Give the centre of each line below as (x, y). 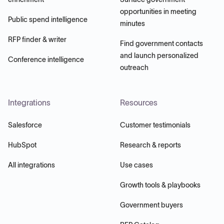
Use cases (136, 165)
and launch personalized (159, 55)
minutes (132, 23)
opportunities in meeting (158, 11)
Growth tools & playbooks (160, 185)
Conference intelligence (46, 59)
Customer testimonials (155, 125)
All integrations (31, 165)
